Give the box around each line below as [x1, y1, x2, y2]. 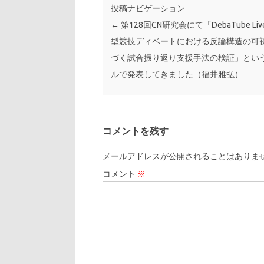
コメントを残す [102, 125, 169, 136]
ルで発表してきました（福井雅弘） [110, 70, 243, 80]
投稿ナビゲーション [110, 4, 185, 14]
